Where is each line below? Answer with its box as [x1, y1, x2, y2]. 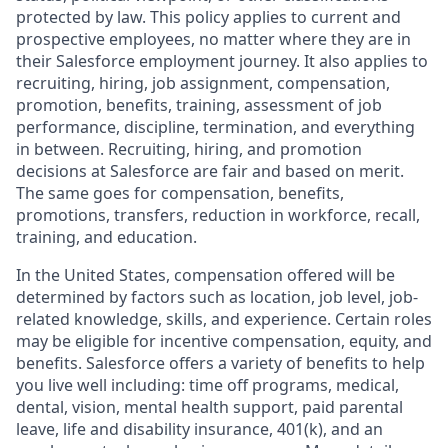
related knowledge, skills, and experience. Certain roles [16, 308, 432, 330]
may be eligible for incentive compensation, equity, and [16, 330, 432, 352]
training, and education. [16, 226, 197, 248]
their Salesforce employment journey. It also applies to [16, 50, 428, 72]
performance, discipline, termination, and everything [16, 116, 415, 138]
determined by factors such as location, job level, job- [16, 286, 418, 308]
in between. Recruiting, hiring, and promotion [16, 138, 362, 160]
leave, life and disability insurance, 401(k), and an [16, 418, 383, 440]
